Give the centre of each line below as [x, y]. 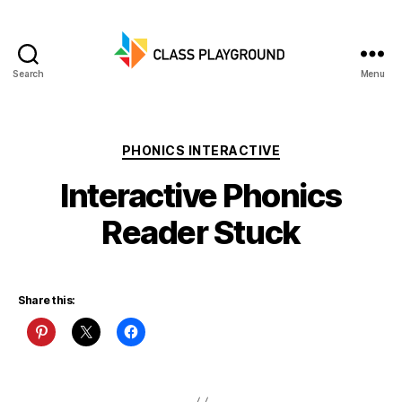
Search [28, 74]
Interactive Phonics [201, 195]
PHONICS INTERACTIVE [201, 150]
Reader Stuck [201, 232]
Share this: [47, 300]
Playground [243, 107]
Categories [240, 147]
